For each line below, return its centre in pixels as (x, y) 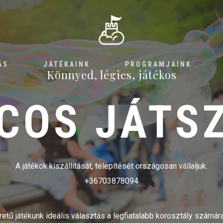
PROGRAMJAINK (158, 64)
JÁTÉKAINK (67, 64)
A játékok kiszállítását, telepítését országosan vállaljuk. (111, 166)
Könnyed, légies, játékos (111, 75)
